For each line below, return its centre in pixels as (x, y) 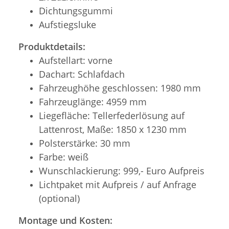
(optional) (59, 198)
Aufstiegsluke (67, 24)
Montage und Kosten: (65, 220)
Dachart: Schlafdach (82, 74)
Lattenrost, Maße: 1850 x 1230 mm (113, 129)
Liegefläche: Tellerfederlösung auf (112, 115)
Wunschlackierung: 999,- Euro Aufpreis (122, 170)
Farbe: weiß (64, 157)
